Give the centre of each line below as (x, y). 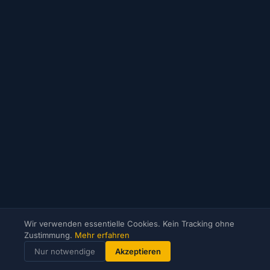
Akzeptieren (138, 251)
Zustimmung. (48, 235)
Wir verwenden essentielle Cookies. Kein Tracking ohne (129, 224)
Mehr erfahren (102, 235)
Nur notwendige (65, 251)
